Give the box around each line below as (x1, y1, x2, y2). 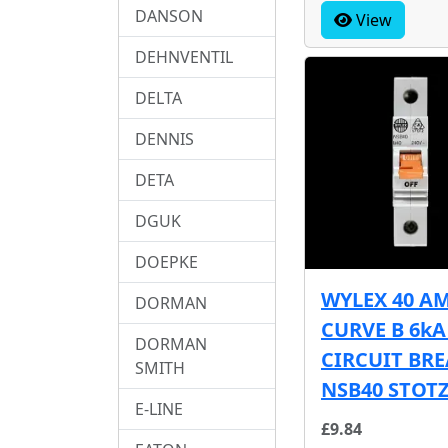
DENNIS (135, 127, 194, 150)
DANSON (135, 4, 203, 27)
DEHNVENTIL (135, 45, 233, 68)
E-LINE (135, 397, 183, 420)
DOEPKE (135, 250, 198, 273)
